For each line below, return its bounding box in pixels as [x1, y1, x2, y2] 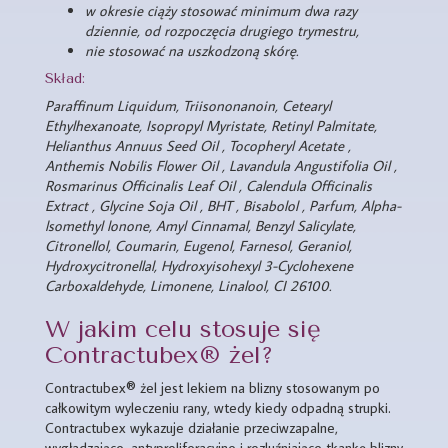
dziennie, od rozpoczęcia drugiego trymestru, [85, 21, 359, 40]
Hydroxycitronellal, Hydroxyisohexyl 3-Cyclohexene [45, 256, 353, 275]
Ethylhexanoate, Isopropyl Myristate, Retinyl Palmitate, [45, 116, 377, 135]
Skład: [45, 70, 85, 87]
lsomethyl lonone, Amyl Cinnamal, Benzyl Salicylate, [45, 216, 356, 235]
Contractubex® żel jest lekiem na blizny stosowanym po [45, 378, 380, 397]
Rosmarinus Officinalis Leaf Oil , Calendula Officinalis [45, 176, 372, 195]
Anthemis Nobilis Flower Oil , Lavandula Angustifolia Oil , [45, 156, 397, 175]
